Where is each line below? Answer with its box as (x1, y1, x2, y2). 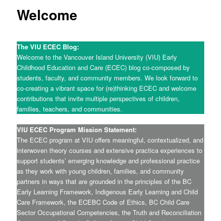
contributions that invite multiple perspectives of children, (17, 93, 180, 103)
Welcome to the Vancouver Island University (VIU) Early (17, 52, 178, 62)
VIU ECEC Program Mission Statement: (17, 124, 137, 134)
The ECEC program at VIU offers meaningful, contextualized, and (17, 135, 204, 145)
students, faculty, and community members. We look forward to (17, 73, 198, 82)
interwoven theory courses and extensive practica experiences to (17, 145, 203, 155)
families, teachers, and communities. (17, 104, 123, 113)
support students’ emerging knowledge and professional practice (17, 155, 200, 165)
